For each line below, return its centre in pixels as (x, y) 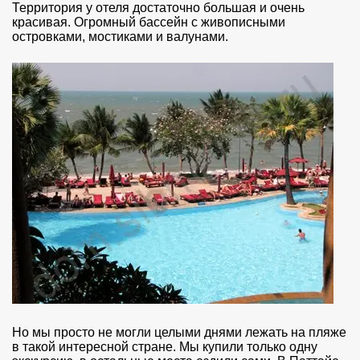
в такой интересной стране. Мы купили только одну (165, 347)
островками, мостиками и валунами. (120, 37)
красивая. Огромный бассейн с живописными (149, 22)
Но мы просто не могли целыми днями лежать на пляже (179, 333)
